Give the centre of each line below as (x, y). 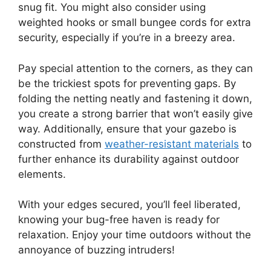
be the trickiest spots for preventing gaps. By (127, 83)
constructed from (61, 144)
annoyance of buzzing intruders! (96, 250)
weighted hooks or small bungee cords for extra (135, 23)
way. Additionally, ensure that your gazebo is (127, 129)
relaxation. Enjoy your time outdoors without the (135, 235)
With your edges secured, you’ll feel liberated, (129, 205)
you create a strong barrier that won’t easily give (135, 113)
